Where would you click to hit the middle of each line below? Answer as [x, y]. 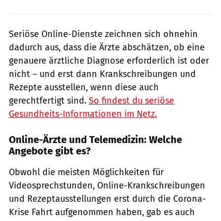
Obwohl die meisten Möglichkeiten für [86, 172]
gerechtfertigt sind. [49, 100]
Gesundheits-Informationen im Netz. [83, 114]
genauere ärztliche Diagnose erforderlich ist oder [109, 60]
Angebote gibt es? [50, 151]
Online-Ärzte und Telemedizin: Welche [95, 139]
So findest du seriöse [131, 100]
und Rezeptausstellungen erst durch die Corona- [107, 199]
